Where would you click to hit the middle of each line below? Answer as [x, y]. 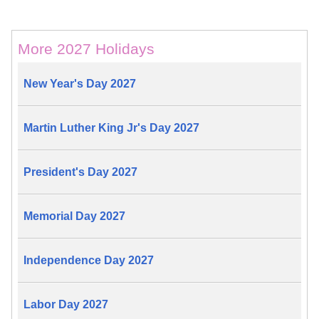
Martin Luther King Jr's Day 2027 [111, 128]
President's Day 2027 [80, 172]
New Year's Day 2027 [80, 84]
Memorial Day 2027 [74, 216]
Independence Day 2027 [89, 261]
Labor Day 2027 [66, 305]
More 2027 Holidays [86, 49]
